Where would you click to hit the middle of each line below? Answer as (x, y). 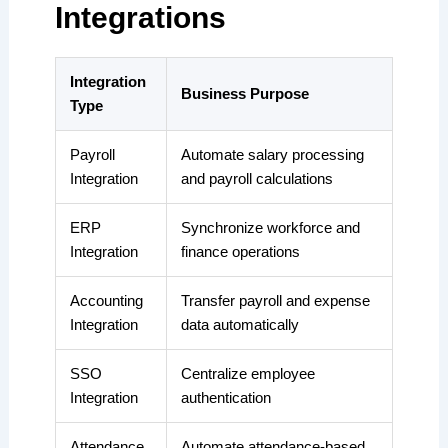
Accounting (106, 301)
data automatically (239, 325)
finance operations (240, 252)
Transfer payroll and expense (275, 301)
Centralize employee (247, 374)
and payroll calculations (256, 179)
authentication (225, 398)
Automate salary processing (272, 155)
